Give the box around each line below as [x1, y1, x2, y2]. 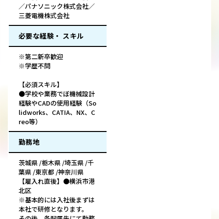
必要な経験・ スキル [19, 31, 84, 41]
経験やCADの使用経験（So [19, 98, 96, 108]
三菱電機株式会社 [19, 11, 69, 21]
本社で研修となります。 [19, 204, 88, 214]
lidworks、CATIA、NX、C [19, 108, 95, 117]
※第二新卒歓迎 [19, 52, 63, 62]
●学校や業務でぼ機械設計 [19, 89, 95, 99]
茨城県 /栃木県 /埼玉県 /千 [19, 158, 94, 168]
